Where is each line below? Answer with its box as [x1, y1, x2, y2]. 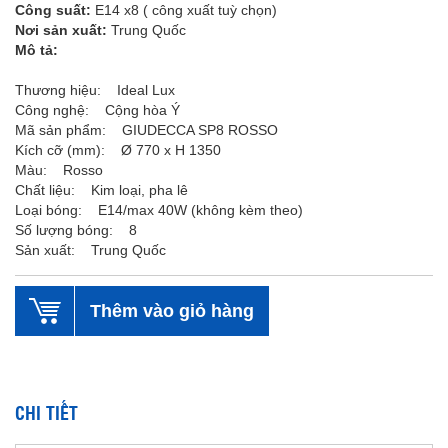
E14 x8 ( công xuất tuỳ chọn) [91, 2, 277, 18]
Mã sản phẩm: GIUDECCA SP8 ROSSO [15, 122, 278, 138]
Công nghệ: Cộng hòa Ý [15, 102, 180, 118]
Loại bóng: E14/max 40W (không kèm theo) [15, 202, 303, 218]
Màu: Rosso [15, 162, 103, 178]
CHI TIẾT [15, 400, 78, 424]
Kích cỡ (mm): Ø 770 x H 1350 [15, 142, 221, 158]
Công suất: [15, 2, 91, 18]
